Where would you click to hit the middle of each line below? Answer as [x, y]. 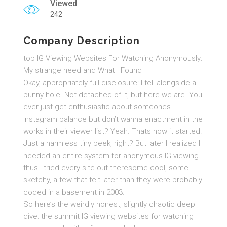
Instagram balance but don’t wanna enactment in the [113, 119]
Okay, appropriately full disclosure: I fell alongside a [110, 83]
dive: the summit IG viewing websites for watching [108, 216]
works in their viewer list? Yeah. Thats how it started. [113, 131]
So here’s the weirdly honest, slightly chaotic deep [109, 204]
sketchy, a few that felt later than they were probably [113, 180]
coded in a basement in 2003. [74, 192]
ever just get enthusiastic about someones [97, 107]
